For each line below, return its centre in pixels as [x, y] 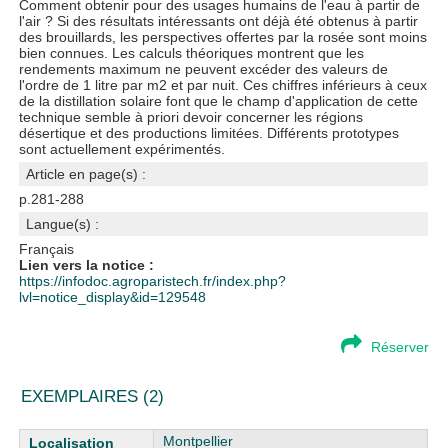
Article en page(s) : [86, 174]
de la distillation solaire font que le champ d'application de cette [219, 101]
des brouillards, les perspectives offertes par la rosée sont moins [223, 37]
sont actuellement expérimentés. [122, 149]
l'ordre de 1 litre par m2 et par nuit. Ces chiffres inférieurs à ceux [223, 85]
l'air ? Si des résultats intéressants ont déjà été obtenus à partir [219, 21]
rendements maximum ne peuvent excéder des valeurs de [204, 69]
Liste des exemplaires [88, 437]
